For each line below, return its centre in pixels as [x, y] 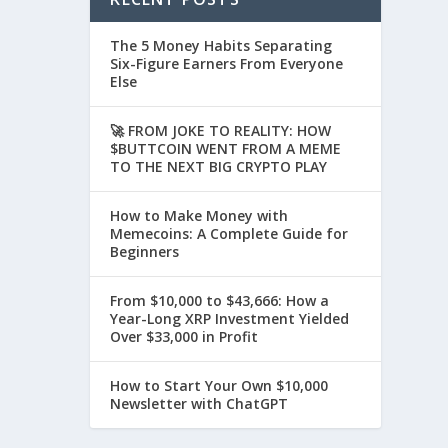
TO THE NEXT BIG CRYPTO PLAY [219, 167]
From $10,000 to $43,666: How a [220, 301]
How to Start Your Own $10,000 [219, 386]
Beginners [145, 252]
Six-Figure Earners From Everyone [227, 64]
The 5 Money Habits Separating [221, 46]
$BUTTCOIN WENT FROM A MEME [226, 149]
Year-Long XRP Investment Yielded [230, 319]
